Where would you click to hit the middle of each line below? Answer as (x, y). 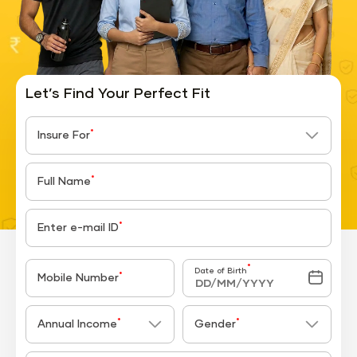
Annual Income (77, 324)
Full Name (64, 182)
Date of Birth (221, 271)
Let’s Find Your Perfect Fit (118, 94)
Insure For (64, 135)
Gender (215, 324)
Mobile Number (78, 278)
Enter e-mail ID (78, 228)
